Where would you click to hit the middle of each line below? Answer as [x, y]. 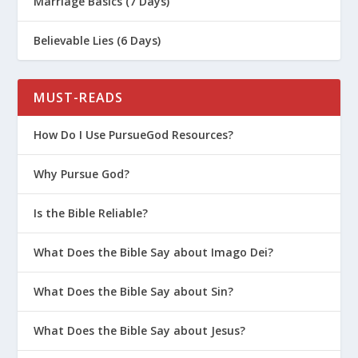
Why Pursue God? [82, 173]
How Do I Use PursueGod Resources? [134, 134]
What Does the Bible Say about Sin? [134, 291]
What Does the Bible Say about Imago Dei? [154, 252]
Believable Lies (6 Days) [97, 40]
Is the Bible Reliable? [91, 213]
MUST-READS [79, 97]
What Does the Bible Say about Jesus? [140, 330]
